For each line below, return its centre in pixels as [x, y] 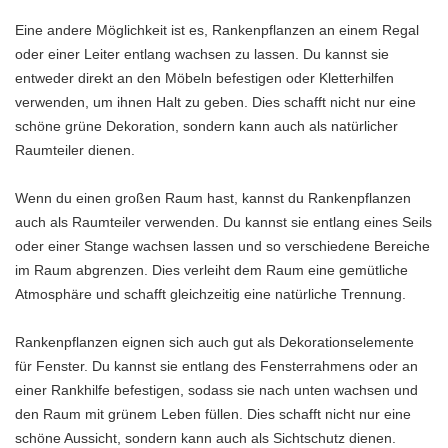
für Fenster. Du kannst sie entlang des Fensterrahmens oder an [216, 366]
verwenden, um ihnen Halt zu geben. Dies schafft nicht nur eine [215, 102]
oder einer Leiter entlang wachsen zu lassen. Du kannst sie [202, 54]
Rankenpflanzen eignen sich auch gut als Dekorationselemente [214, 342]
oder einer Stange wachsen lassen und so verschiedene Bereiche [222, 246]
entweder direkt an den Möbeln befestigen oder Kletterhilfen [204, 78]
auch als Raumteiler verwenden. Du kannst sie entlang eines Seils [223, 222]
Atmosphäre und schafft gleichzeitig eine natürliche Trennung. [210, 294]
